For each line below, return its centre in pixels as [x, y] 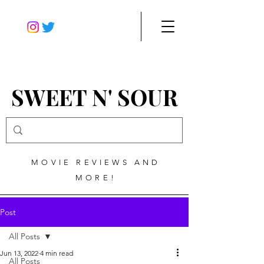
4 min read [57, 253]
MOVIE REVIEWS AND [96, 162]
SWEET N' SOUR [94, 97]
